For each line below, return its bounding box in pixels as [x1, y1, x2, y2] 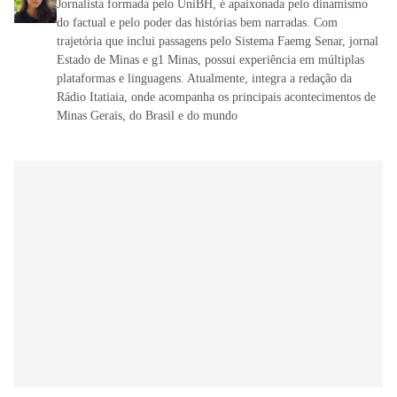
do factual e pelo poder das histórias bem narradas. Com [57, 15, 338, 29]
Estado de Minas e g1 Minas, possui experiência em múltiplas [57, 52, 364, 66]
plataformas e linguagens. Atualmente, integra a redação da [57, 71, 352, 85]
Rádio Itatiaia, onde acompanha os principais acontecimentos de [57, 90, 376, 104]
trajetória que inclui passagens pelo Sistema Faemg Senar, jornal [57, 34, 378, 48]
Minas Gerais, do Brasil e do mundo [57, 108, 237, 122]
